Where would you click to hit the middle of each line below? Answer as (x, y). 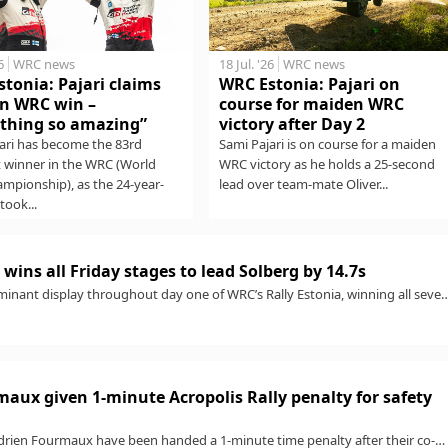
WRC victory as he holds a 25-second (326, 164)
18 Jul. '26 (246, 64)
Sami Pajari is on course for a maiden (327, 144)
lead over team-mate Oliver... (303, 184)
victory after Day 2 (291, 124)
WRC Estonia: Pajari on (309, 84)
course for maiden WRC (311, 104)
